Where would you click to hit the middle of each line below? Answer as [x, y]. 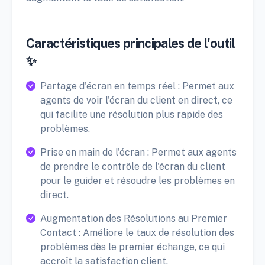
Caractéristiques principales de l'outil [131, 43]
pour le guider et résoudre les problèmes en [138, 181]
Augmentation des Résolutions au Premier [134, 219]
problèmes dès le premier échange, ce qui [132, 247]
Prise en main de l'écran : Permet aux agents [138, 153]
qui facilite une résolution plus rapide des [132, 115]
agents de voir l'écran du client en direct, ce [136, 101]
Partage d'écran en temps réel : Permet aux [137, 86]
